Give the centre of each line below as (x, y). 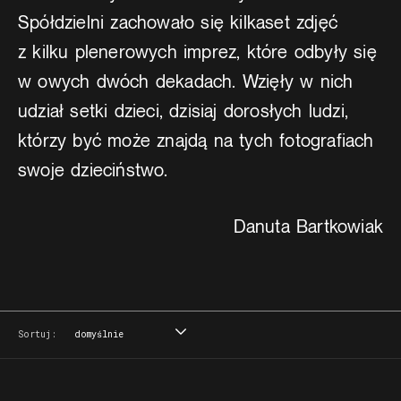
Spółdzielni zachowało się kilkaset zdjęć (178, 22)
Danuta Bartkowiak (308, 226)
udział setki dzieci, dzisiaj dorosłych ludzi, (183, 111)
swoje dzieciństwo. (93, 170)
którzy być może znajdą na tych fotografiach (196, 141)
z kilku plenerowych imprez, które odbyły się (197, 52)
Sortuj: (37, 335)
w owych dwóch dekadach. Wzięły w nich (186, 81)
